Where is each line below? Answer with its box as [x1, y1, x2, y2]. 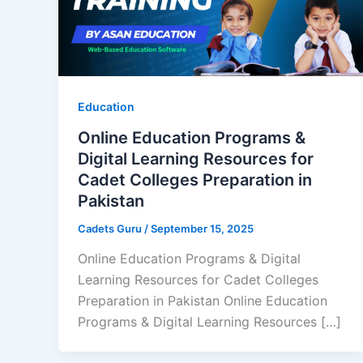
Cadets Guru [78, 221, 144, 235]
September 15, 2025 [151, 221, 254, 235]
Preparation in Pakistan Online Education [78, 293, 327, 310]
